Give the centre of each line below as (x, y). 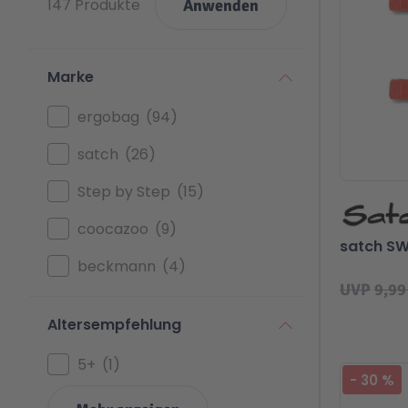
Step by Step (124, 191)
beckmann (117, 266)
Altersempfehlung (114, 325)
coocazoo (113, 229)
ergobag (108, 117)
